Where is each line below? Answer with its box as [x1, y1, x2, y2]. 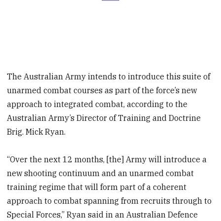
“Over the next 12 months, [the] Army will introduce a [7, 154, 207, 165]
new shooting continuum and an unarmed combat [7, 168, 194, 179]
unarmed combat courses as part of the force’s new [7, 85, 197, 95]
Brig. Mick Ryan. [7, 126, 66, 137]
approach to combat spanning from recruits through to [7, 196, 212, 206]
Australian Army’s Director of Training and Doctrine [7, 112, 201, 123]
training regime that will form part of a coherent [7, 182, 187, 192]
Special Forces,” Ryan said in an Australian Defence [7, 210, 198, 220]
